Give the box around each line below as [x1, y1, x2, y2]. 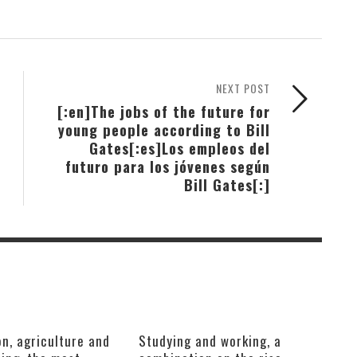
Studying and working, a [138, 330, 281, 351]
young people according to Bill [58, 118, 270, 140]
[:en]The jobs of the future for [57, 100, 270, 122]
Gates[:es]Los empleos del [89, 136, 270, 159]
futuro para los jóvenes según [65, 155, 270, 177]
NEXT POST [216, 79, 270, 96]
